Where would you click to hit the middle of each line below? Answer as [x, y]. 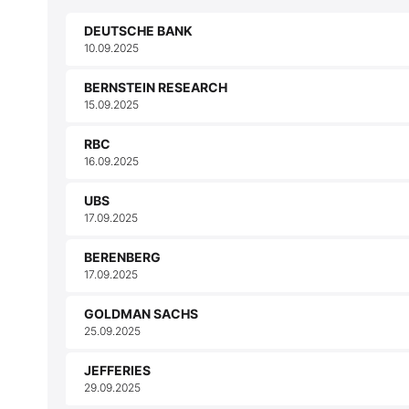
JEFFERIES [117, 370]
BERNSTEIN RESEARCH [156, 87]
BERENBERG [122, 257]
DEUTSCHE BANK [138, 30]
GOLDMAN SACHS [141, 313]
